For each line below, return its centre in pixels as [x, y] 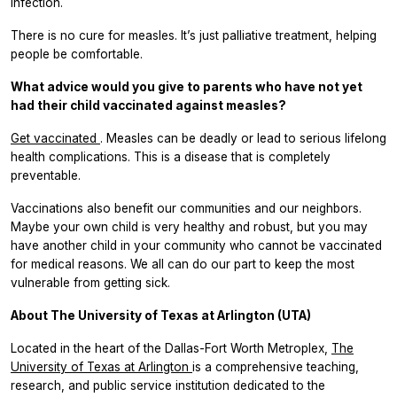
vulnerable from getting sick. [90, 283]
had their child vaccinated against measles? [148, 106]
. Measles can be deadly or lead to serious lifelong [243, 139]
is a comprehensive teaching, [276, 367]
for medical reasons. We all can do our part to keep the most [183, 265]
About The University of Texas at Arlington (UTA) [161, 316]
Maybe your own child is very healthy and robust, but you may [189, 227]
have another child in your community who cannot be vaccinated [196, 246]
